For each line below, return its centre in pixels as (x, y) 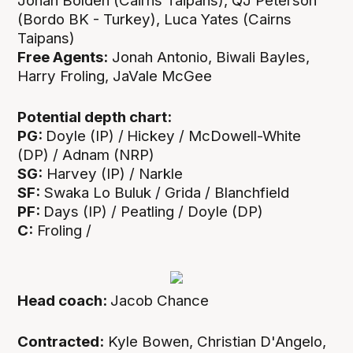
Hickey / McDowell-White (214, 136)
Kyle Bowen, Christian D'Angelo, (216, 342)
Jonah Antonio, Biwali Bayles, (209, 57)
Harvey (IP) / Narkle (113, 174)
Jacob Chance (160, 301)
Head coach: (64, 301)
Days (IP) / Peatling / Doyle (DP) (154, 212)
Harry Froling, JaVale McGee (115, 76)
